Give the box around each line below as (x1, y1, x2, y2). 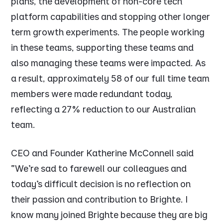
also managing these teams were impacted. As (11, 58, 206, 69)
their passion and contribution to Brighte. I (11, 194, 188, 205)
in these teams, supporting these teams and (11, 42, 194, 53)
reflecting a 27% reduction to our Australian (11, 104, 196, 115)
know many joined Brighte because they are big (11, 210, 208, 221)
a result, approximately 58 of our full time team (11, 73, 210, 84)
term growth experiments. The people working (11, 27, 205, 38)
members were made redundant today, (11, 89, 173, 100)
